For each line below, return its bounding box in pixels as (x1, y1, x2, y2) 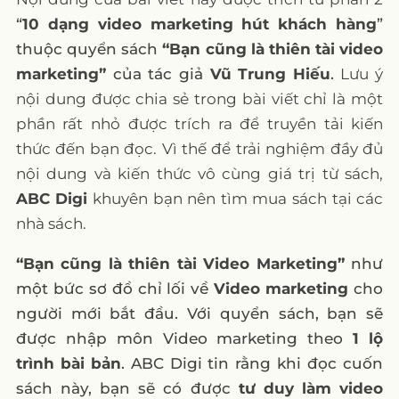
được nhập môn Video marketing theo (15, 329, 354, 347)
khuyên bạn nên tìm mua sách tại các (87, 189, 384, 208)
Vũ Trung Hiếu (209, 64, 330, 83)
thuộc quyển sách (15, 39, 159, 58)
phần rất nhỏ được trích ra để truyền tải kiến (15, 114, 384, 133)
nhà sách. (15, 214, 86, 232)
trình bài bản (15, 354, 121, 372)
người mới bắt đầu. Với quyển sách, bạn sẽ (15, 304, 384, 322)
